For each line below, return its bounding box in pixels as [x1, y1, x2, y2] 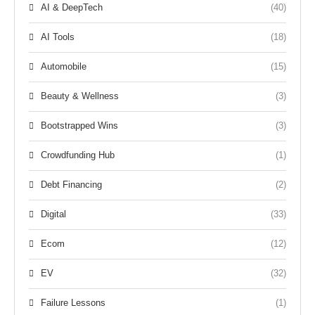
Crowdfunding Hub [41, 149, 115, 160]
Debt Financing [41, 179, 102, 190]
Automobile [41, 60, 86, 72]
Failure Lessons [41, 297, 105, 308]
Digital [41, 208, 66, 219]
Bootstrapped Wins [41, 120, 118, 131]
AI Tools [41, 31, 75, 42]
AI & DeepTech [41, 1, 103, 13]
